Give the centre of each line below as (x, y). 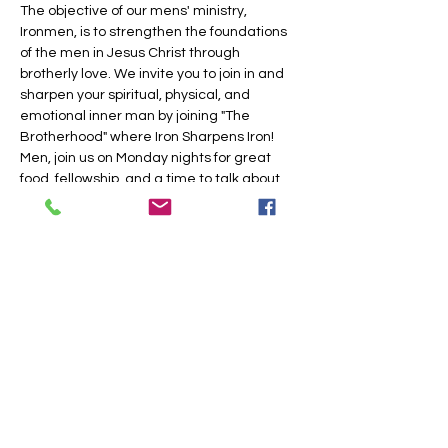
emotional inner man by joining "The (136, 116)
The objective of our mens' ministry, (135, 11)
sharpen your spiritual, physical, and (136, 95)
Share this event (90, 311)
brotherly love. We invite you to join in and (153, 74)
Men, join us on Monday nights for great (147, 158)
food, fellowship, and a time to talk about (151, 179)
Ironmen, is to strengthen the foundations (155, 32)
